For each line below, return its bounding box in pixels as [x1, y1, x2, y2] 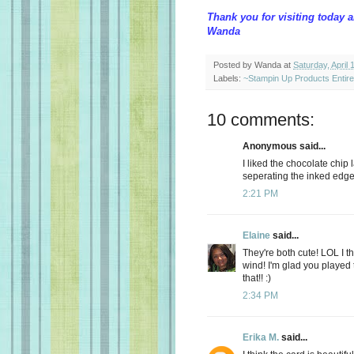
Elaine [243, 229, 270, 241]
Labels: [213, 73, 243, 83]
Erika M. [243, 331, 279, 343]
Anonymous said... [243, 140, 326, 152]
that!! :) [243, 272, 271, 284]
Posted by [213, 59, 254, 70]
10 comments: [207, 109, 314, 130]
